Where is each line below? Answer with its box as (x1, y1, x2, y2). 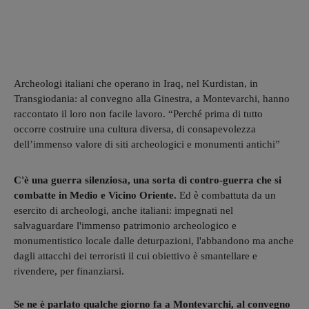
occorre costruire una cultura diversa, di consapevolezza (14, 123, 256, 134)
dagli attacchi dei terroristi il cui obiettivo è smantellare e (14, 250, 257, 261)
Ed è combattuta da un (177, 189, 276, 201)
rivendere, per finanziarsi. (14, 265, 127, 277)
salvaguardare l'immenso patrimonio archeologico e (14, 219, 237, 231)
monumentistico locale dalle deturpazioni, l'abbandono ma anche (14, 235, 294, 246)
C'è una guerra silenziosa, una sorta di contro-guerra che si (14, 174, 281, 186)
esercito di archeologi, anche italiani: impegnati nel (14, 204, 233, 216)
